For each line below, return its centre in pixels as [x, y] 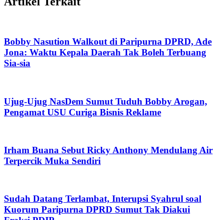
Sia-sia [17, 63]
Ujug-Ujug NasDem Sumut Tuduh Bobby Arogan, [106, 101]
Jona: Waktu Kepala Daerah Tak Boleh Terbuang [105, 53]
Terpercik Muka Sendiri [52, 161]
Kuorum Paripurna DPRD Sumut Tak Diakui [97, 210]
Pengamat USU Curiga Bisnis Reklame [82, 112]
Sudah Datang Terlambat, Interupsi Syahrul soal [103, 199]
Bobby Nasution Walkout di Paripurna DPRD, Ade [108, 42]
